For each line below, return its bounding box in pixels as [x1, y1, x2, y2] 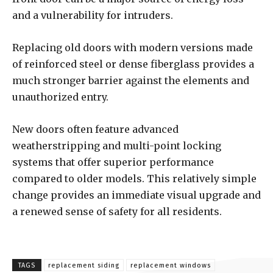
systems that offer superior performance [12, 156, 214, 169]
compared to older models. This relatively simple [12, 172, 257, 185]
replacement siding [48, 261, 119, 270]
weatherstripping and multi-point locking [12, 140, 221, 152]
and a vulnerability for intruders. [12, 9, 175, 22]
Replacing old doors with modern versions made [12, 41, 253, 54]
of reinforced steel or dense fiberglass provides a [12, 58, 254, 71]
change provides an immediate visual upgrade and [12, 189, 261, 202]
